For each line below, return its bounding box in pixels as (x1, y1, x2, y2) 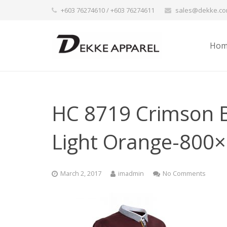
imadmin (118, 169, 144, 178)
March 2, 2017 (60, 169, 101, 178)
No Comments (163, 169, 206, 178)
